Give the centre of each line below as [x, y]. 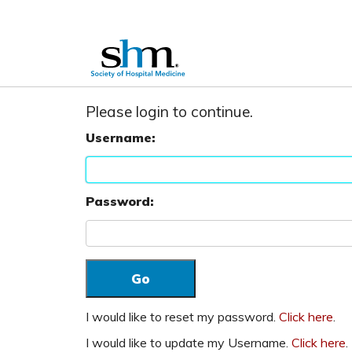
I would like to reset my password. [183, 317]
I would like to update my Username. [189, 343]
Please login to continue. [170, 112]
